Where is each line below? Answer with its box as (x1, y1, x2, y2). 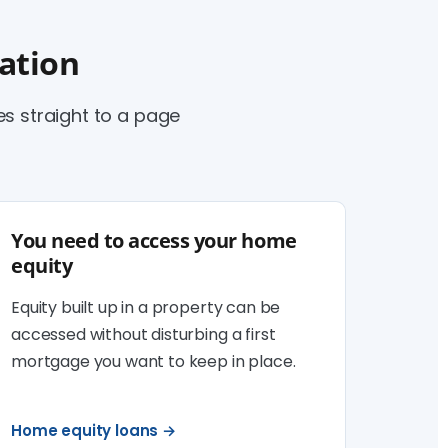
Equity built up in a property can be (11, 296, 281, 319)
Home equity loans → (11, 420, 176, 441)
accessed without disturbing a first (11, 323, 276, 346)
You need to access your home (11, 227, 297, 254)
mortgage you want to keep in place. (11, 350, 296, 373)
